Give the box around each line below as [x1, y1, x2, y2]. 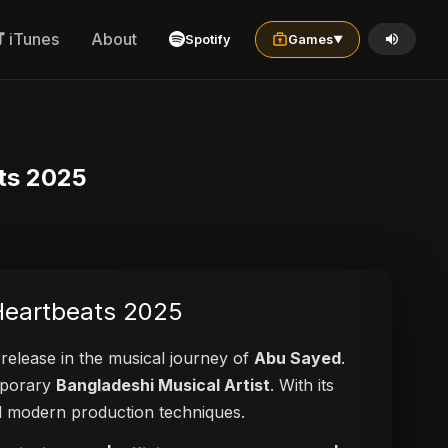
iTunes [9, 29, 59, 50]
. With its [270, 375, 334, 395]
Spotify [185, 31, 231, 47]
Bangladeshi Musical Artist [56, 375, 270, 395]
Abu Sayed [254, 348, 341, 368]
